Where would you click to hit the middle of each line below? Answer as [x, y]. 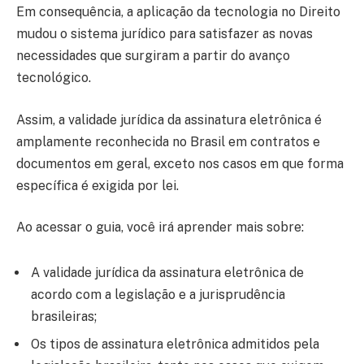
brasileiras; [64, 317]
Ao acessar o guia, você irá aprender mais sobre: [160, 227]
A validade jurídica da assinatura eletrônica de [167, 273]
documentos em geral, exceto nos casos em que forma [180, 163]
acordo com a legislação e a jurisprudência [158, 295]
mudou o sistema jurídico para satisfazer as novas [165, 34]
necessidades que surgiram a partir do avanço [153, 56]
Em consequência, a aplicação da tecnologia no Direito [178, 12]
